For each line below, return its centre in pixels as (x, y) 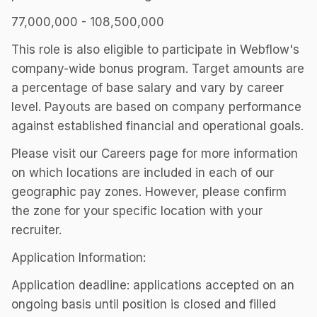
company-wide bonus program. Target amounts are (158, 69)
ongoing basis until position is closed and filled (144, 304)
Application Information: (79, 258)
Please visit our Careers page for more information (155, 154)
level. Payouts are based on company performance (156, 107)
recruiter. (36, 230)
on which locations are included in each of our (143, 173)
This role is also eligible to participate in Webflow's (155, 50)
